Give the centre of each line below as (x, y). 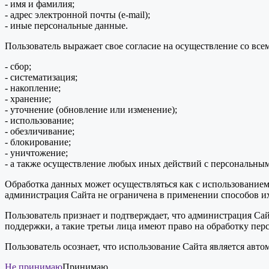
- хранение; (28, 98)
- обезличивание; (40, 131)
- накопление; (33, 88)
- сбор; (18, 66)
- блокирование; (38, 142)
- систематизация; (41, 77)
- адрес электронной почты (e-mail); (77, 14)
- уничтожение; (36, 153)
